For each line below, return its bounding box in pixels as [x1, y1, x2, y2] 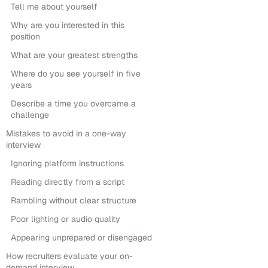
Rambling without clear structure [11, 195, 136, 206]
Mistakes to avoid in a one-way [6, 128, 126, 139]
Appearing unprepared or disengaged [11, 232, 152, 243]
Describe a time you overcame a [11, 98, 136, 109]
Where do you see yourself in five [11, 68, 141, 79]
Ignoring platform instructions [11, 158, 124, 169]
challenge [11, 109, 49, 120]
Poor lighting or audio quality [11, 214, 120, 224]
